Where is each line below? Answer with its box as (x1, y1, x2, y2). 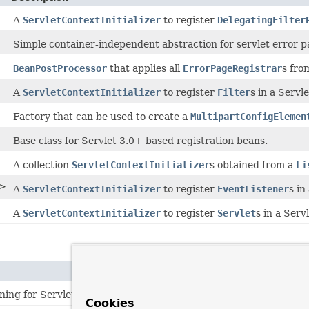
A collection (13, 159, 72, 170)
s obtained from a (210, 159, 296, 170)
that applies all (107, 62, 183, 74)
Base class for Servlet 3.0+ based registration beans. (13, 134, 268, 146)
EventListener (217, 183, 289, 195)
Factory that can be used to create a (13, 110, 190, 122)
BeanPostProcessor (13, 62, 107, 74)
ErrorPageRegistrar (183, 62, 282, 74)
